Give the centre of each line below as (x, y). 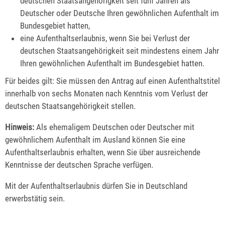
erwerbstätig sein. (35, 198)
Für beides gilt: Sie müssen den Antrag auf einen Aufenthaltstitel (113, 81)
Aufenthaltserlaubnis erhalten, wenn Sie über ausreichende (103, 152)
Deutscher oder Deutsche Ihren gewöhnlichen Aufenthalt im (120, 13)
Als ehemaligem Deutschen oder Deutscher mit (114, 127)
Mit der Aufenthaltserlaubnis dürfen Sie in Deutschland (96, 186)
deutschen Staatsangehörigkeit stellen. (70, 106)
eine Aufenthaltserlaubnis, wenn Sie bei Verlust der (105, 38)
